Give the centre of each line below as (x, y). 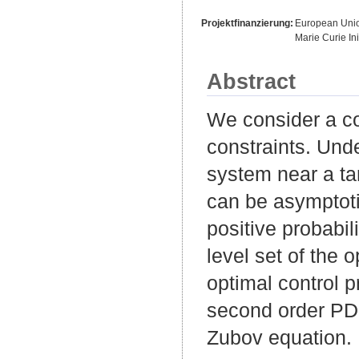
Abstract (251, 81)
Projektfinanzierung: (247, 23)
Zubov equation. (279, 337)
